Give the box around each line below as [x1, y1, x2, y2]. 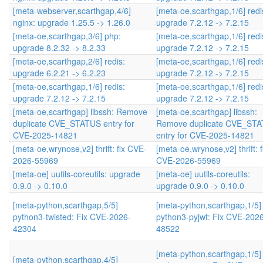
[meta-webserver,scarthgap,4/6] [13, 5, 131, 16]
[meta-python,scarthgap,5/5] [13, 199, 118, 211]
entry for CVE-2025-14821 [156, 129, 254, 141]
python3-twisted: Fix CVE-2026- [13, 211, 131, 222]
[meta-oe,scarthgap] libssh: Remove [13, 106, 147, 117]
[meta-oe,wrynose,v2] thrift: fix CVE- [13, 143, 147, 154]
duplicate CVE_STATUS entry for [13, 117, 134, 129]
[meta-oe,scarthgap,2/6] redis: [13, 55, 125, 67]
